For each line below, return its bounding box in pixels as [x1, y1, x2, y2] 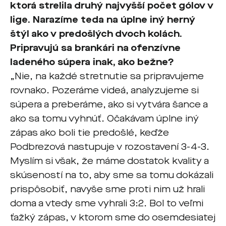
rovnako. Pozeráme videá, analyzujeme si [10, 84, 199, 96]
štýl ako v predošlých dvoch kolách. [10, 28, 182, 40]
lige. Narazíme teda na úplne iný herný [10, 14, 195, 26]
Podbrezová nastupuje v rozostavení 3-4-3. [10, 141, 209, 153]
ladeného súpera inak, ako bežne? [10, 56, 174, 68]
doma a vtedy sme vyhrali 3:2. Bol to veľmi [10, 197, 203, 209]
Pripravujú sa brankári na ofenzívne [10, 42, 181, 54]
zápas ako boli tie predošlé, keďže [10, 127, 169, 139]
